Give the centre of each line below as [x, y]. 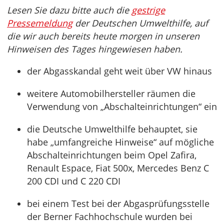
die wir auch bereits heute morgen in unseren [103, 36]
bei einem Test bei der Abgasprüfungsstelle [118, 203]
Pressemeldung [40, 23]
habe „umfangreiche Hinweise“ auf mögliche [120, 142]
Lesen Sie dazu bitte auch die [69, 10]
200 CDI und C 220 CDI [74, 181]
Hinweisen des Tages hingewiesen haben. [95, 49]
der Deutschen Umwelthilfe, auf [140, 23]
